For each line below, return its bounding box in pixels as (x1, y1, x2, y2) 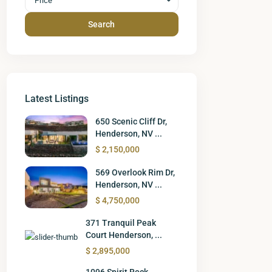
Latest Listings (25, 93, 89, 104)
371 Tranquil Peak (86, 217, 156, 228)
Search (88, 19, 115, 29)
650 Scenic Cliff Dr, (95, 117, 168, 127)
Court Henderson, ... (86, 229, 162, 240)
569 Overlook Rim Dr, (95, 168, 175, 178)
